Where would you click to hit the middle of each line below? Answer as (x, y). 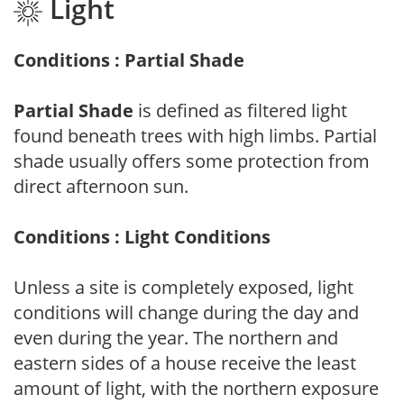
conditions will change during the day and (186, 312)
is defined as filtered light (240, 110)
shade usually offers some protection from (192, 161)
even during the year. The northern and (176, 337)
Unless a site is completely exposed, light (184, 287)
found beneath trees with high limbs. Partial (195, 135)
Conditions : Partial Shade (129, 60)
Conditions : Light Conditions (142, 236)
